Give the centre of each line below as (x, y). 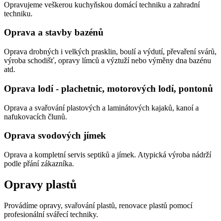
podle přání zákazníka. (39, 164)
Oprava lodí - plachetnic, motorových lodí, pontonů (109, 88)
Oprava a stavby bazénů (54, 33)
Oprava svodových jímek (55, 136)
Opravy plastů (40, 184)
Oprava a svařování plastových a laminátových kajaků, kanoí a (101, 108)
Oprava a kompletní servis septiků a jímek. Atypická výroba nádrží (108, 155)
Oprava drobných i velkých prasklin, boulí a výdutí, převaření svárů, (110, 52)
